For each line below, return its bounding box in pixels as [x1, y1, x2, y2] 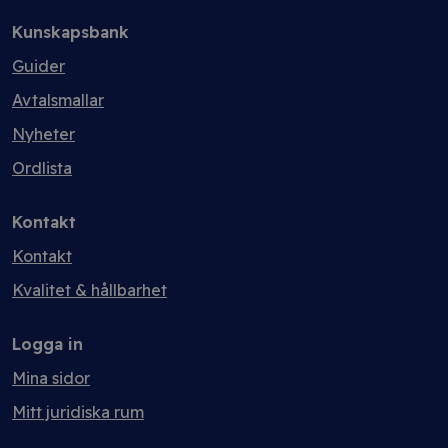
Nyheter [12, 124, 75, 144]
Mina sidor [12, 368, 90, 388]
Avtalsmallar [12, 90, 104, 110]
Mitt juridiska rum [12, 402, 144, 422]
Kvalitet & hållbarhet [12, 280, 167, 300]
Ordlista [12, 158, 72, 178]
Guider [12, 56, 65, 76]
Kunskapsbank [12, 22, 129, 42]
